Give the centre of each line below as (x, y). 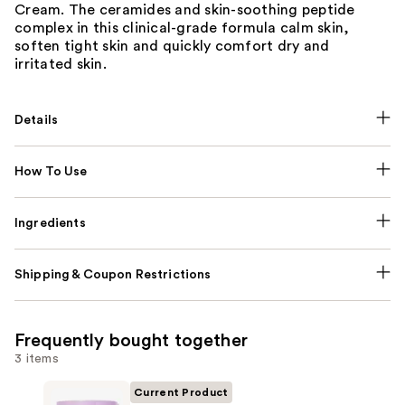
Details (37, 120)
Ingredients (50, 223)
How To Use (51, 171)
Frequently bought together (131, 340)
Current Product (181, 392)
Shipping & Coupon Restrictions (113, 274)
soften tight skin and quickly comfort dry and (172, 46)
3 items (37, 358)
